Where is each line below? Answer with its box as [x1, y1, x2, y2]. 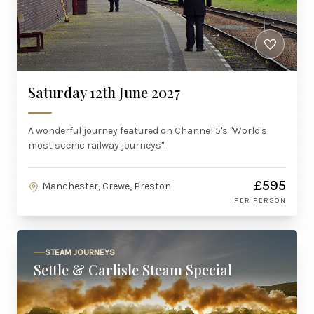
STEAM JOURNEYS [45, 247, 115, 257]
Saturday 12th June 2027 [28, 83, 180, 102]
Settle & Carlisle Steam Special [34, 260, 232, 279]
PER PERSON [234, 196, 286, 205]
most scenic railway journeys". [28, 139, 165, 151]
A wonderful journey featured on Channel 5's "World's [28, 125, 267, 137]
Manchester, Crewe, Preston [42, 180, 171, 192]
